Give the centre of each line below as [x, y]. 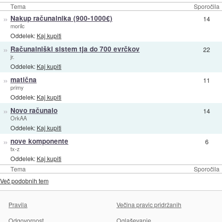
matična [23, 80]
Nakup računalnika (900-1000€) [61, 18]
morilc [17, 26]
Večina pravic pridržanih [149, 205]
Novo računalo [34, 111]
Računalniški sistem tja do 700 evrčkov [75, 49]
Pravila [18, 205]
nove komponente [39, 141]
